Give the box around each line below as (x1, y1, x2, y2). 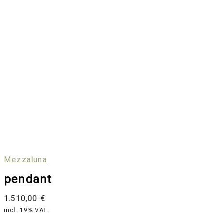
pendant (4, 172, 52, 186)
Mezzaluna (4, 155, 47, 165)
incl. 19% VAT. (4, 207, 49, 214)
